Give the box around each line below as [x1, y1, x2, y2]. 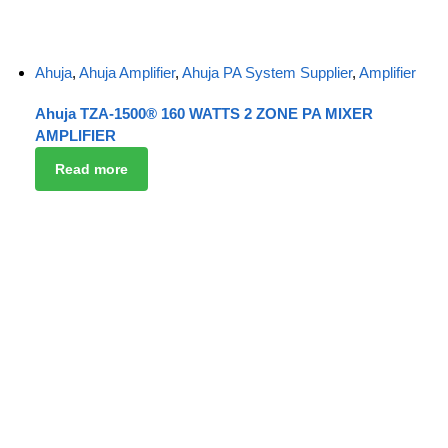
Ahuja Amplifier [79, 64, 175, 81]
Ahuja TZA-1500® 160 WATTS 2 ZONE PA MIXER [35, 105, 373, 123]
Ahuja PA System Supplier [182, 64, 352, 81]
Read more [54, 160, 128, 177]
